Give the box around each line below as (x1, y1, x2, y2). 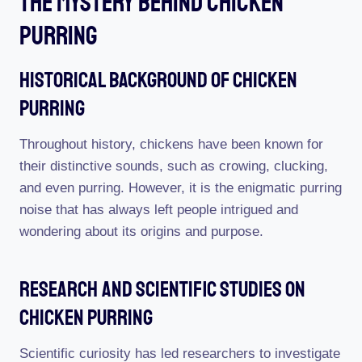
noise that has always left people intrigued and (19, 202, 298, 217)
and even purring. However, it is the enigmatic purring (19, 180, 342, 196)
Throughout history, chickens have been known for (19, 137, 323, 152)
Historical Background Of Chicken (19, 65, 297, 94)
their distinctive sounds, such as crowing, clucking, (19, 158, 328, 174)
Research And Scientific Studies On (19, 275, 305, 303)
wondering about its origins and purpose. (19, 224, 263, 239)
